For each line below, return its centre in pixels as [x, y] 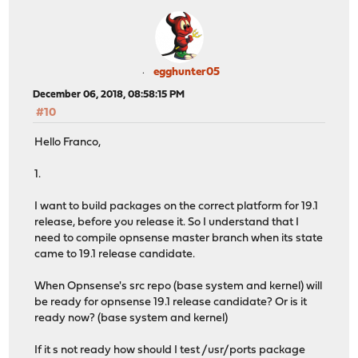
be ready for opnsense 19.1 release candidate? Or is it [171, 302]
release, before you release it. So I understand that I [167, 222]
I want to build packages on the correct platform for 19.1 [177, 206]
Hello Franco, [68, 142]
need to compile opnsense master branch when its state [179, 238]
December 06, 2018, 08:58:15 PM [109, 95]
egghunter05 [186, 73]
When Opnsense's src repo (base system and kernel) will [179, 286]
